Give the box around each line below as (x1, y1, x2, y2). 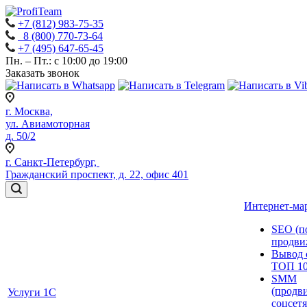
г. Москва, (5, 106, 53, 117)
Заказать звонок (5, 67, 79, 79)
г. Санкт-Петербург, (5, 156, 99, 168)
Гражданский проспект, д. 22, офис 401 (5, 169, 188, 180)
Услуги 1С (8, 286, 56, 298)
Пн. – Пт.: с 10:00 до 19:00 (5, 55, 127, 66)
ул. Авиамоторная (5, 118, 90, 130)
